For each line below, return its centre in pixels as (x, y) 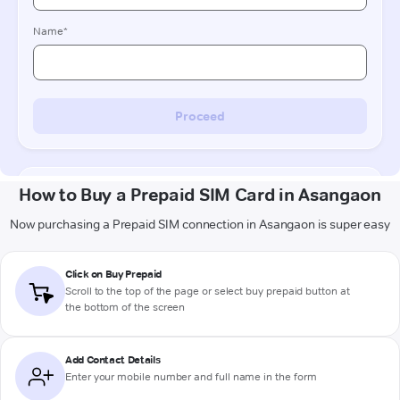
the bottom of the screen (125, 307)
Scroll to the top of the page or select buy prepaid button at (208, 291)
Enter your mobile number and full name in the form (191, 377)
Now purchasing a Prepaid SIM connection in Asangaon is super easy (200, 224)
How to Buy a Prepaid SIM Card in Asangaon (200, 194)
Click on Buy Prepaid (113, 273)
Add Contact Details (113, 359)
